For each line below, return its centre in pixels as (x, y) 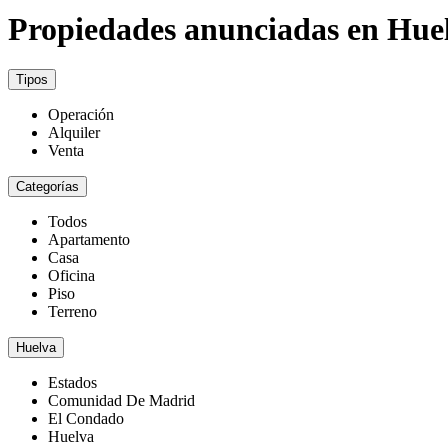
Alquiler (74, 133)
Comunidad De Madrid (121, 401)
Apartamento (89, 240)
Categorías (47, 187)
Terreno (72, 312)
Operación (81, 115)
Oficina (71, 276)
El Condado (86, 419)
